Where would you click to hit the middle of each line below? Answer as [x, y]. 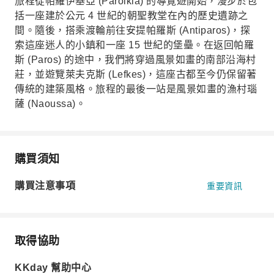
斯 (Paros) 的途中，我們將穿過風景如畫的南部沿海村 [135, 60]
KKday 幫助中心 [53, 268]
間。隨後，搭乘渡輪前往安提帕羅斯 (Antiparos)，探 [132, 30]
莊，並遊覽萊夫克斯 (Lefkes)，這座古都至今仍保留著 [136, 74]
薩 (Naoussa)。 [50, 104]
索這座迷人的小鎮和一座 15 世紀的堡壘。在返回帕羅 [134, 45]
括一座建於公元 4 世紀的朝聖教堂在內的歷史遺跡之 [131, 16]
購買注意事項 [45, 186]
